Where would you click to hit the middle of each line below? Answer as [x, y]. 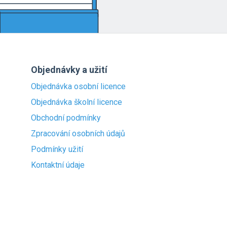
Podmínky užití [57, 149]
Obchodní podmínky [66, 118]
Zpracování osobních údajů [78, 134]
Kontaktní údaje [58, 165]
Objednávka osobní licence [78, 86]
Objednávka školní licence [77, 102]
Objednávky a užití [69, 70]
